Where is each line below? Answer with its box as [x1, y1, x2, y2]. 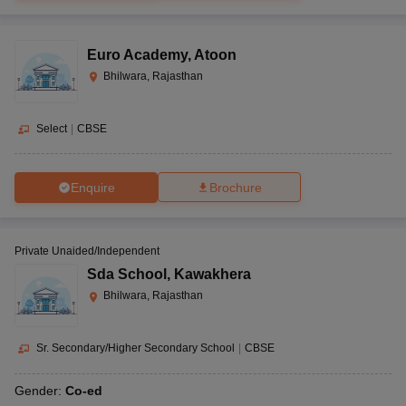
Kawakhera [174, 266, 251, 283]
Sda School [87, 266, 167, 283]
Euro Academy [87, 46, 188, 63]
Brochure [209, 180, 262, 196]
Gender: [14, 383, 65, 399]
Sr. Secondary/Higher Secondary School [36, 342, 235, 355]
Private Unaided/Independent [14, 245, 159, 258]
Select [36, 121, 67, 135]
